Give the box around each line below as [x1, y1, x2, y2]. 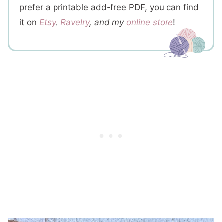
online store [126, 17, 173, 27]
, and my [89, 17, 126, 27]
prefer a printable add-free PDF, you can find [19, 2, 199, 12]
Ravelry [60, 17, 89, 27]
